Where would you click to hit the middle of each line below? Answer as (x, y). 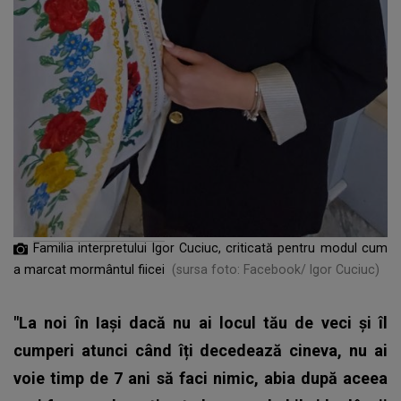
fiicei (151, 270)
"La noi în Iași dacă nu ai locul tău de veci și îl (200, 323)
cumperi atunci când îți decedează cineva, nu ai (200, 351)
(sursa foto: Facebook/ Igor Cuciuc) (276, 270)
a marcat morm (60, 270)
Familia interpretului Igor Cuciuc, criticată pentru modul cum (210, 248)
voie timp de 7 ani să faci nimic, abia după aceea (200, 379)
